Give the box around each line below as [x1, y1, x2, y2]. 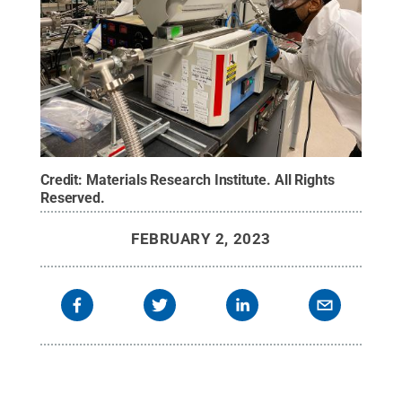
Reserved [39, 188, 101, 206]
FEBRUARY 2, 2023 [131, 229, 271, 248]
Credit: [39, 170, 87, 188]
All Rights [274, 170, 335, 188]
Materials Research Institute [86, 170, 267, 188]
